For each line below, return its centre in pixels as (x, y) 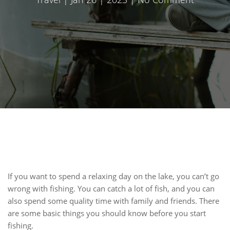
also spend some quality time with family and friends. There (113, 201)
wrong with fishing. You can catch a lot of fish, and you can (111, 188)
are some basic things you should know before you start (107, 213)
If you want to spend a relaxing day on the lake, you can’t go (113, 176)
